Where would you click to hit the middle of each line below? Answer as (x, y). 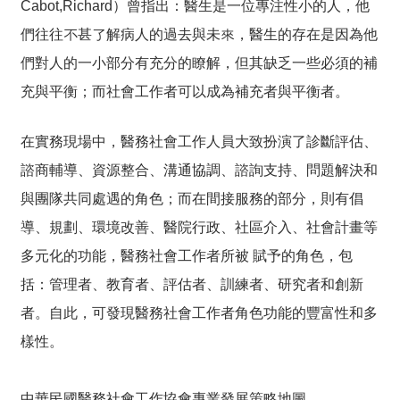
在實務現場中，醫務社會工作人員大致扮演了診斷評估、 (199, 141)
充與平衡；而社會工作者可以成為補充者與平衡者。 (185, 91)
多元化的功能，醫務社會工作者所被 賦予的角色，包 (187, 255)
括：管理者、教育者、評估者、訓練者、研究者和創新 (192, 284)
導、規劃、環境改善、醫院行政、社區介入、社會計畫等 (199, 227)
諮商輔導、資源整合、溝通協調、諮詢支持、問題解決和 (199, 170)
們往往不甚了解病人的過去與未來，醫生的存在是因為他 (199, 34)
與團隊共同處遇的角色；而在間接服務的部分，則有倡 (192, 198)
